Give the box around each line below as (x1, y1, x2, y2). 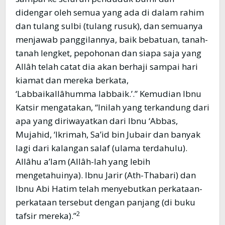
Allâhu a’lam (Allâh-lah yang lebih (16, 156, 150, 168)
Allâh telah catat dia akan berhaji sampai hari (16, 61, 198, 73)
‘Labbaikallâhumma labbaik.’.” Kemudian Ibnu (16, 88, 201, 100)
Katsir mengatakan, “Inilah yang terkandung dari (16, 101, 209, 114)
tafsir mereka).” (16, 210, 76, 222)
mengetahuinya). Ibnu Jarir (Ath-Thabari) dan (16, 169, 196, 181)
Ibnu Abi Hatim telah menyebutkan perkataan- (16, 183, 202, 195)
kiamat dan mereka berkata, (16, 74, 129, 86)
